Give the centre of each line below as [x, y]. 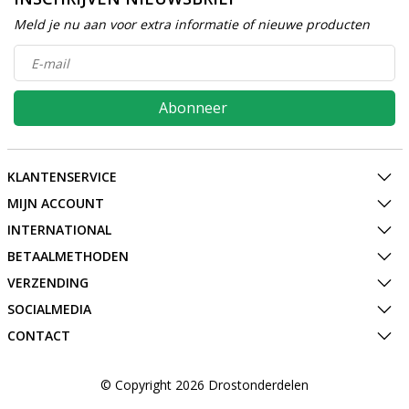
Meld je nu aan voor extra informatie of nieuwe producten [192, 24]
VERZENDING [47, 283]
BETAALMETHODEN [68, 256]
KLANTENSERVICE [62, 177]
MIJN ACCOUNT [55, 203]
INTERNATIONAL [59, 230]
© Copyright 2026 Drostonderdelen [204, 385]
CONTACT [38, 336]
